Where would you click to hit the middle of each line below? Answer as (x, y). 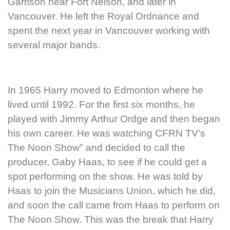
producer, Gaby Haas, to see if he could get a (107, 162)
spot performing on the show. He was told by (105, 177)
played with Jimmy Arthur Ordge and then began (114, 119)
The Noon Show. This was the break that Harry (111, 220)
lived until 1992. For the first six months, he (101, 105)
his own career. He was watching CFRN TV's (107, 133)
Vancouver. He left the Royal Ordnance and (103, 16)
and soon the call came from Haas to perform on (114, 205)
